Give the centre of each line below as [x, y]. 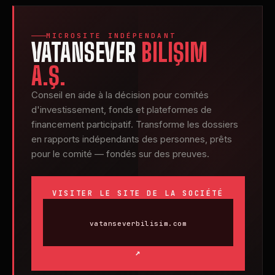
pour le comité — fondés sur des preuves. [120, 154]
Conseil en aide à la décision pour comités [120, 95]
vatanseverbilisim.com [138, 223]
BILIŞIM [174, 52]
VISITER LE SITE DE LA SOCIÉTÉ [138, 193]
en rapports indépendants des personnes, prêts [132, 139]
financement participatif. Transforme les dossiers [135, 124]
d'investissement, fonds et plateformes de [122, 110]
